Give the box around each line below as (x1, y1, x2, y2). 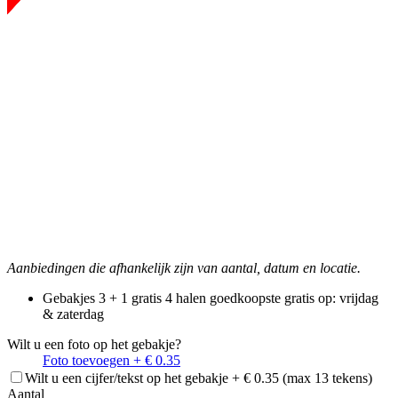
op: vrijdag (318, 290, 378, 306)
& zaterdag (43, 306, 104, 322)
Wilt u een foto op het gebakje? (7, 336, 181, 352)
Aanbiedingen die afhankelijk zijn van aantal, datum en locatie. (7, 259, 361, 275)
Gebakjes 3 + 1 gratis (43, 290, 162, 306)
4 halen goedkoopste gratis (165, 290, 314, 306)
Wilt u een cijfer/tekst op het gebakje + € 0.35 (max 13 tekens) (25, 370, 372, 386)
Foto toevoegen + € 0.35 (43, 352, 180, 368)
